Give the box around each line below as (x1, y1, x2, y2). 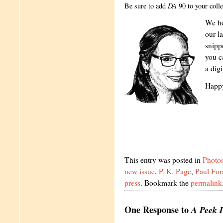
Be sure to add (124, 1, 168, 10)
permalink (191, 178, 222, 188)
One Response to (124, 203, 191, 216)
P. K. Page (159, 166, 191, 176)
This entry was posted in (124, 155, 203, 165)
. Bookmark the (140, 178, 191, 188)
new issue (124, 166, 155, 176)
